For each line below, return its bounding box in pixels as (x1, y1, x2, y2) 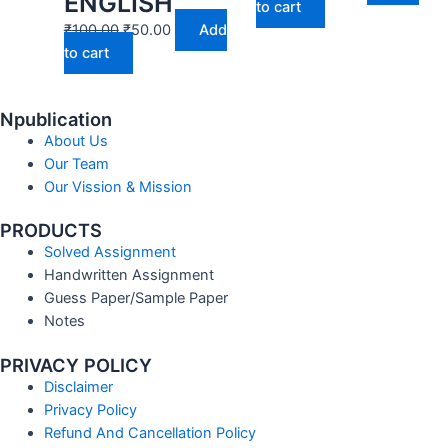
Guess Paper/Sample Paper (43, 289, 228, 308)
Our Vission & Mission (43, 177, 192, 196)
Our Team (43, 154, 109, 173)
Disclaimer (43, 378, 113, 397)
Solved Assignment (43, 243, 176, 262)
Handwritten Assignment (43, 266, 214, 285)
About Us (43, 131, 108, 150)
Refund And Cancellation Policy (43, 424, 256, 443)
